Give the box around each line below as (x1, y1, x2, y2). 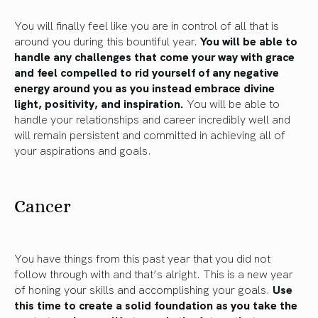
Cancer (14, 195, 71, 216)
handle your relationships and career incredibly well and (14, 110, 290, 126)
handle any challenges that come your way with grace (14, 48, 295, 64)
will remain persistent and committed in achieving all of (14, 126, 285, 142)
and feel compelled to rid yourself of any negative (14, 63, 279, 79)
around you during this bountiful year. (14, 32, 200, 48)
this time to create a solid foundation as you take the (14, 296, 297, 312)
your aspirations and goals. (14, 141, 151, 158)
